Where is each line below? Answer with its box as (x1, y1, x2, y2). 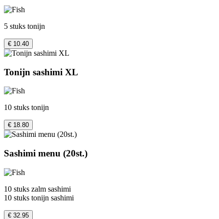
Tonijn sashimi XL (4, 66, 78, 77)
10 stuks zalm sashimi (4, 184, 71, 193)
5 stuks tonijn (4, 22, 45, 30)
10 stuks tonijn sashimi (4, 193, 74, 202)
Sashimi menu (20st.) (4, 148, 88, 159)
